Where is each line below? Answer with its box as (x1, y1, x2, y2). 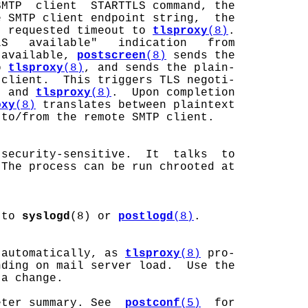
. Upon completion (111, 87, 235, 99)
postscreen (77, 49, 146, 62)
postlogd (118, 210, 173, 223)
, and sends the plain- (84, 62, 235, 74)
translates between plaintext (36, 99, 235, 111)
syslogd (22, 210, 70, 223)
